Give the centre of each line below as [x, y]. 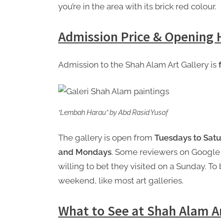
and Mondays [85, 152]
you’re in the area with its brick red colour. [137, 7]
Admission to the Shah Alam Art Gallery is [138, 64]
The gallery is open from [106, 138]
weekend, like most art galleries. [121, 181]
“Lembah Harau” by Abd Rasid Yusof [113, 112]
